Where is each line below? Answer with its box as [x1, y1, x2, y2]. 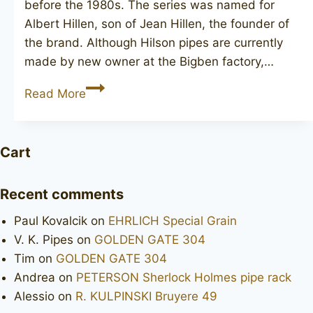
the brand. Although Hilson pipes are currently [24, 35, 283, 50]
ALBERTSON [85, 79, 156, 94]
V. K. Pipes [14, 232, 73, 247]
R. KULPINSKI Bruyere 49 [75, 289, 217, 303]
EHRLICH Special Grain [108, 213, 237, 228]
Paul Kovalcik [14, 213, 87, 228]
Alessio [14, 289, 54, 303]
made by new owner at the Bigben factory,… [24, 54, 274, 68]
